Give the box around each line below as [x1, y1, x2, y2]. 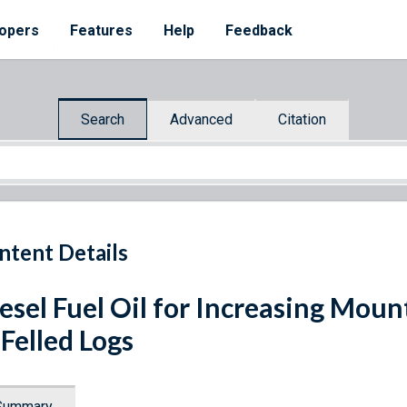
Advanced [170, 110, 233, 128]
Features [70, 22, 133, 39]
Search [81, 110, 124, 128]
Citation [278, 110, 326, 128]
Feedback [225, 22, 293, 39]
